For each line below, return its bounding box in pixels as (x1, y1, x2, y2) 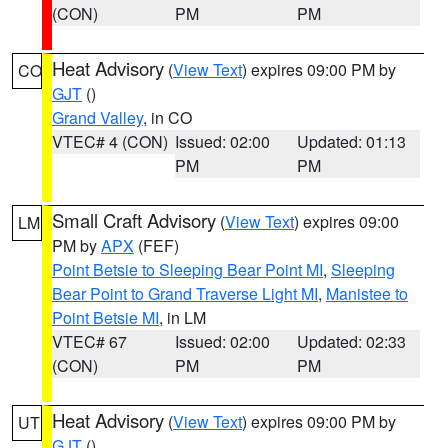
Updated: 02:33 (297, 330, 407, 353)
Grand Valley (52, 106, 143, 129)
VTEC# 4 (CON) (52, 130, 168, 153)
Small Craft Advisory (52, 207, 216, 233)
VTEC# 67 (52, 330, 127, 353)
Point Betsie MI (52, 306, 159, 329)
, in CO (143, 106, 192, 129)
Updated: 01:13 (297, 130, 407, 153)
